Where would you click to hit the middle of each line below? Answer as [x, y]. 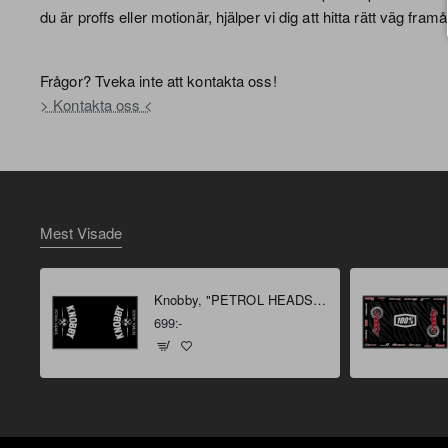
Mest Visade [81, 233]
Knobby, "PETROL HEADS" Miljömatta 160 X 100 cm [320, 300]
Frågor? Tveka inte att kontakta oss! [158, 80]
